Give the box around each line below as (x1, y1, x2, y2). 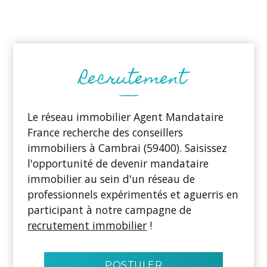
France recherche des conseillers (27, 125, 184, 139)
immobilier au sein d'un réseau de (27, 171, 195, 186)
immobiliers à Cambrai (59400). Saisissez (27, 140, 228, 155)
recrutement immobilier (27, 218, 147, 232)
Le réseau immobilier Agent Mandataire (27, 109, 224, 124)
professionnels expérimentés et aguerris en (27, 187, 239, 201)
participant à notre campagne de (27, 202, 192, 217)
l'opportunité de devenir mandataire (27, 156, 209, 170)
